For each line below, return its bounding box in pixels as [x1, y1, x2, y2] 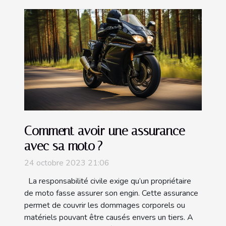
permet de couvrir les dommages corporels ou [24, 199, 185, 211]
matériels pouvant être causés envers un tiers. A [24, 211, 193, 223]
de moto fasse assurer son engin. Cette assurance [24, 187, 198, 199]
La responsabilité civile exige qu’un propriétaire [24, 175, 191, 187]
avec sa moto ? [24, 138, 102, 153]
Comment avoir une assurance [24, 123, 185, 138]
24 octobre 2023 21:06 [24, 157, 109, 168]
